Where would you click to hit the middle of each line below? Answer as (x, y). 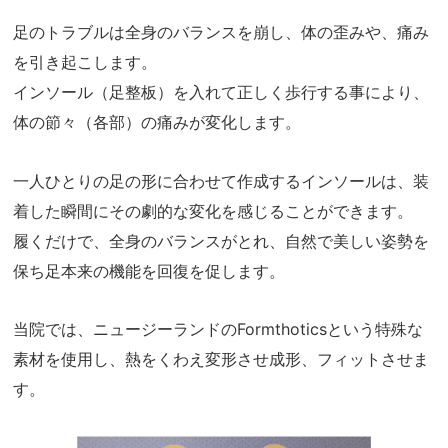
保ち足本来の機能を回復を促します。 (149, 270)
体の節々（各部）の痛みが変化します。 (157, 122)
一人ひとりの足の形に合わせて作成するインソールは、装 (221, 180)
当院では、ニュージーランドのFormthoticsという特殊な (218, 329)
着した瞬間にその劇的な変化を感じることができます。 (213, 210)
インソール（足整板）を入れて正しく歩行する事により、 (221, 92)
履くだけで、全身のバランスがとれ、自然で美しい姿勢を (221, 240)
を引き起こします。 (85, 62)
